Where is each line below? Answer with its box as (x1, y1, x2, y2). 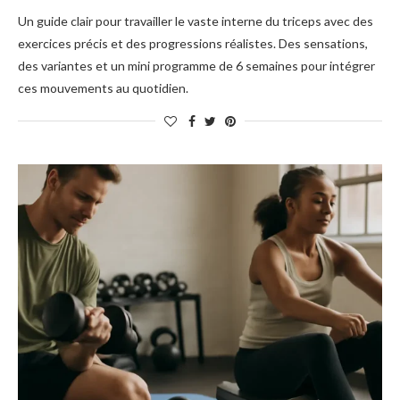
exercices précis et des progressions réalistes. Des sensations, (18, 36, 368, 51)
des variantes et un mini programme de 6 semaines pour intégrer (18, 58, 375, 73)
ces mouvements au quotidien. (18, 80, 188, 96)
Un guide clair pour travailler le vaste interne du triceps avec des (18, 13, 373, 29)
